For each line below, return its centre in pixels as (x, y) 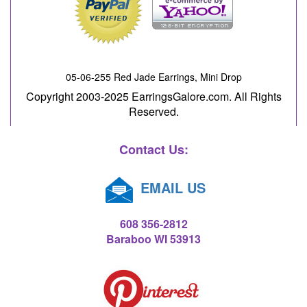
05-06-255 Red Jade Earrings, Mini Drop (153, 76)
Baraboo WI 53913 (153, 239)
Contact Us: (153, 149)
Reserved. (153, 111)
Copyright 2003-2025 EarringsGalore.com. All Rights (153, 96)
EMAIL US (171, 188)
